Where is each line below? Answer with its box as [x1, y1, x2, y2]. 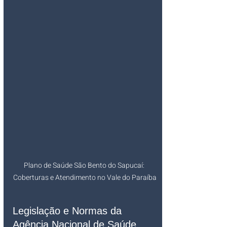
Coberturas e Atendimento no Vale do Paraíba [13, 172, 157, 183]
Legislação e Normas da [13, 205, 125, 216]
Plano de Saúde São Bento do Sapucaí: [23, 160, 146, 171]
